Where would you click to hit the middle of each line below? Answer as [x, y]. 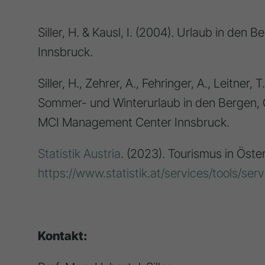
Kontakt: [62, 236]
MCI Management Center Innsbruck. [133, 122]
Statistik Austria [79, 154]
